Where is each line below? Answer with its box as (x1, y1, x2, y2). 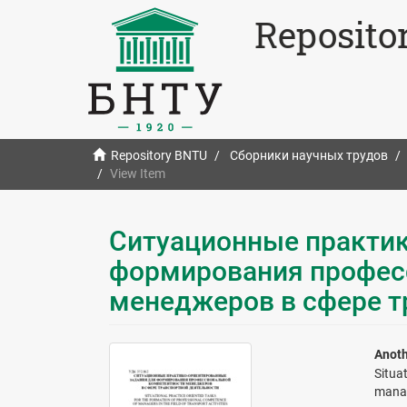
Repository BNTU (111, 148, 207, 164)
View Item (110, 166, 165, 182)
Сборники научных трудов (230, 148, 388, 164)
